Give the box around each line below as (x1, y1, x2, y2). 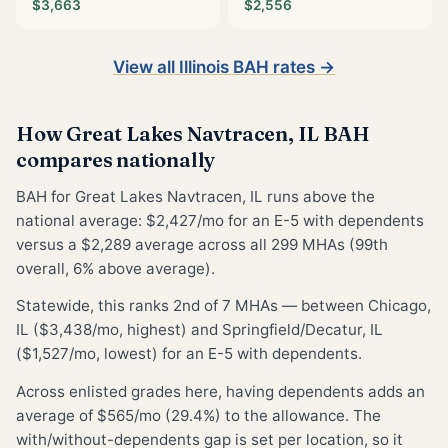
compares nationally (16, 146, 216, 172)
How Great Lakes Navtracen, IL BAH (16, 120, 370, 146)
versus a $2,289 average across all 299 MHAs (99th (16, 234, 388, 254)
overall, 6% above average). (16, 258, 215, 278)
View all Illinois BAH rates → (113, 56, 335, 77)
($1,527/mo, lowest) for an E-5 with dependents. (16, 344, 362, 364)
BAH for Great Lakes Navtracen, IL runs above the (16, 186, 375, 206)
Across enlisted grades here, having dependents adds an (16, 381, 425, 401)
